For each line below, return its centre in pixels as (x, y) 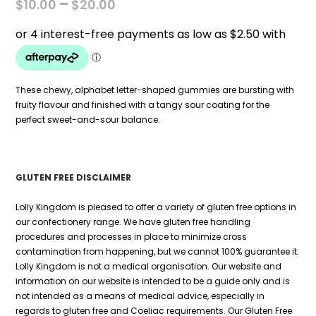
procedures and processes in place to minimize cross (132, 236)
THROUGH (151, 48)
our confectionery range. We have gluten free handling (133, 221)
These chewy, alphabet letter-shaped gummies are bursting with (155, 90)
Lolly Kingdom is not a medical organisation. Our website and (149, 266)
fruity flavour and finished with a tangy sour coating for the (143, 104)
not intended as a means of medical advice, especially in (140, 296)
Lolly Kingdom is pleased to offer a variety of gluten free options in (156, 207)
